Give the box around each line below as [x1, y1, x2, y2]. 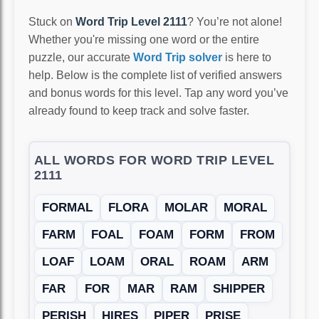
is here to [222, 51, 271, 63]
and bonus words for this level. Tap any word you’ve [28, 86, 288, 99]
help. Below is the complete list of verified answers [28, 68, 282, 81]
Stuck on [28, 15, 75, 28]
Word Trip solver [133, 51, 222, 63]
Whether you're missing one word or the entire [28, 33, 259, 46]
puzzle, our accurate [28, 51, 133, 63]
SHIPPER [212, 282, 265, 296]
